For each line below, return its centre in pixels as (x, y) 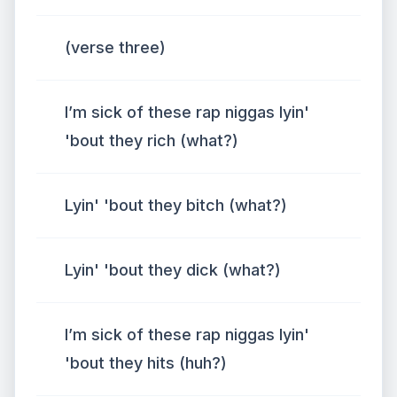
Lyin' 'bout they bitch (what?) (176, 205)
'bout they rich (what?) (152, 140)
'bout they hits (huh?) (146, 363)
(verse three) (115, 47)
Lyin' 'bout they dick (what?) (173, 270)
